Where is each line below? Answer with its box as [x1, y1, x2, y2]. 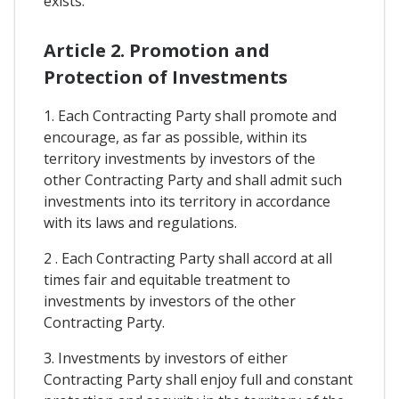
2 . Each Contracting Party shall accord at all [44, 248, 332, 269]
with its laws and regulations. [44, 213, 237, 233]
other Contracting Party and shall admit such [44, 170, 342, 191]
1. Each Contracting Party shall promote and [44, 106, 337, 126]
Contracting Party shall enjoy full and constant [44, 370, 353, 390]
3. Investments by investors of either [44, 348, 288, 369]
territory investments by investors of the [44, 149, 315, 169]
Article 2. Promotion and [44, 38, 270, 63]
